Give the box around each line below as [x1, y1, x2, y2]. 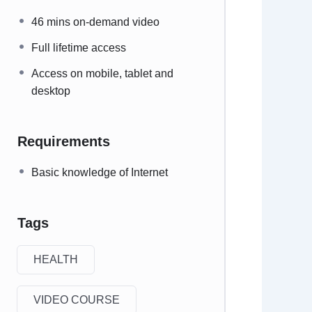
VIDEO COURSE [33, 294, 120, 306]
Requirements [17, 134, 110, 149]
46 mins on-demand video [31, 16, 159, 28]
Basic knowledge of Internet [31, 166, 168, 178]
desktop [31, 85, 70, 97]
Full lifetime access [31, 42, 126, 54]
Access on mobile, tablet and [31, 68, 173, 79]
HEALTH [33, 253, 78, 265]
